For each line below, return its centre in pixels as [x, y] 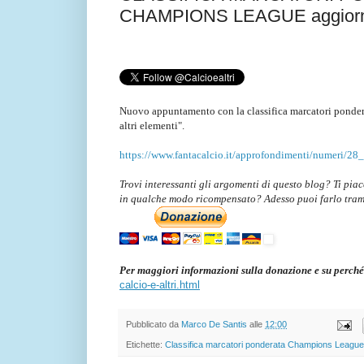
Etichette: [145, 344]
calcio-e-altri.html [160, 285]
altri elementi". [153, 126]
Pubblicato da [154, 325]
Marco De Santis [214, 325]
